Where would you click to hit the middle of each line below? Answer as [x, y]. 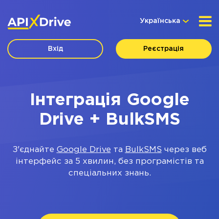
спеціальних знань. [109, 173]
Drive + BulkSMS [109, 120]
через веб [184, 150]
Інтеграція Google [109, 100]
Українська [160, 21]
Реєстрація [164, 49]
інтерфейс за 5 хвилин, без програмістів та [109, 162]
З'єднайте [34, 150]
